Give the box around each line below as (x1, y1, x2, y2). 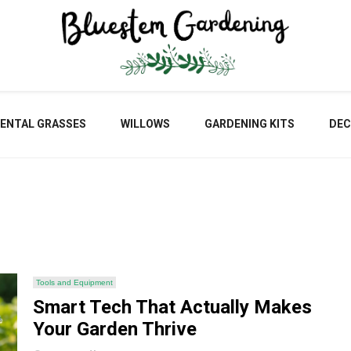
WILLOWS (121, 118, 170, 130)
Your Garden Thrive (33, 318, 197, 340)
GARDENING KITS (204, 118, 295, 130)
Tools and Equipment (36, 278, 114, 287)
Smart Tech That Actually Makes (33, 296, 313, 318)
